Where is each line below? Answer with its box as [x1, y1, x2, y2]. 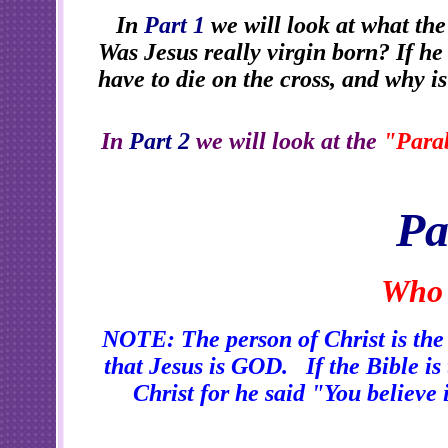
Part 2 [128, 127, 190, 154]
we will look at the [189, 127, 383, 154]
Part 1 [144, 12, 205, 38]
